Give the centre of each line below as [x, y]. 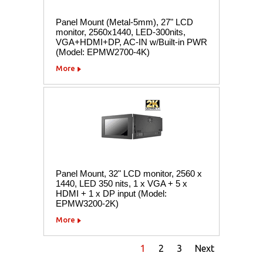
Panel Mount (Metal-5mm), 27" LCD [124, 22]
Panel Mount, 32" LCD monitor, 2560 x [129, 173]
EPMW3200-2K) [87, 203]
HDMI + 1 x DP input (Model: [111, 193]
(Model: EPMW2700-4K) [103, 52]
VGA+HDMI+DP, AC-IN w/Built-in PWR [131, 42]
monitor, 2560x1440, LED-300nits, [121, 32]
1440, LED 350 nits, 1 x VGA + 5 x [122, 183]
